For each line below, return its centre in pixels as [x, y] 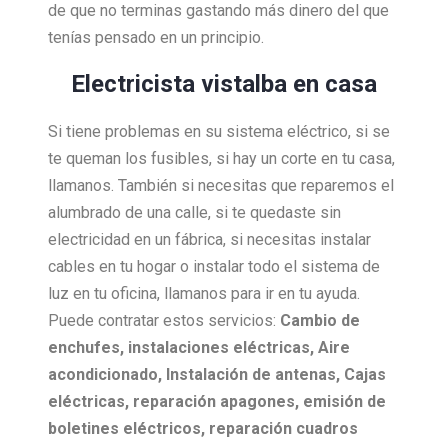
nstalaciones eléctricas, [223, 348]
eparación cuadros [287, 429]
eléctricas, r [94, 402]
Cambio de [320, 321]
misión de [349, 402]
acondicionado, [107, 375]
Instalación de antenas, [255, 375]
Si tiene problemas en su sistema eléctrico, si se [219, 132]
